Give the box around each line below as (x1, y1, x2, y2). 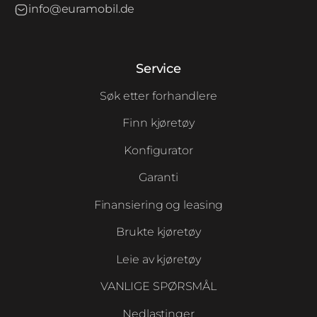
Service (135, 61, 182, 77)
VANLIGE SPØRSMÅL (100, 279, 217, 294)
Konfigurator (124, 143, 193, 157)
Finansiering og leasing (93, 197, 224, 212)
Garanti (139, 171, 178, 185)
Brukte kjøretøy (116, 225, 201, 239)
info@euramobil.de (28, 2, 135, 16)
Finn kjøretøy (122, 116, 195, 130)
